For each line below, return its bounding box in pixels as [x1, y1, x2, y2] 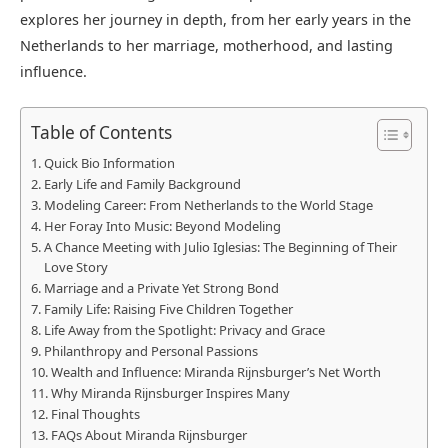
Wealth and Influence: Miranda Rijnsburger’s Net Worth [50, 363, 381, 382]
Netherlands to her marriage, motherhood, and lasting [20, 36, 393, 55]
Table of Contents [31, 120, 172, 144]
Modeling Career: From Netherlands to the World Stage [43, 196, 373, 215]
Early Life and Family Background [43, 175, 241, 194]
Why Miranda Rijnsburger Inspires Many [50, 384, 290, 403]
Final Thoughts [50, 405, 140, 424]
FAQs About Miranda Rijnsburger [50, 426, 247, 445]
